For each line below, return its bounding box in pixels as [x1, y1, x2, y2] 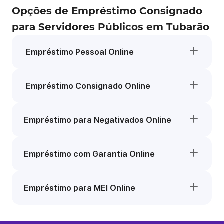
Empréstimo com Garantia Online [24, 149, 155, 159]
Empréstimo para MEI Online [24, 183, 135, 193]
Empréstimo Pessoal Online [24, 47, 134, 57]
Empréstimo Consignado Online [24, 81, 150, 91]
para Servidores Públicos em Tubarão [12, 21, 209, 33]
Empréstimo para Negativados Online [24, 115, 171, 125]
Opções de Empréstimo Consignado [12, 5, 202, 17]
